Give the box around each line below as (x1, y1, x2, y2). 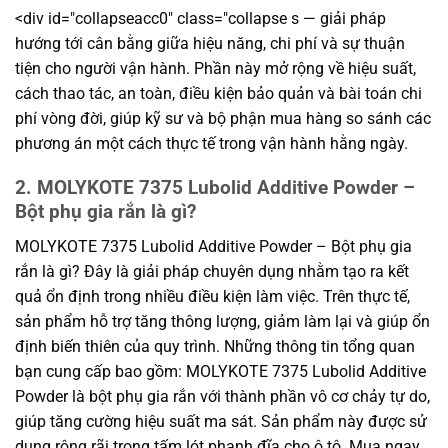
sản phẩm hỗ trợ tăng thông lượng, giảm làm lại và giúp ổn (15, 311, 430, 331)
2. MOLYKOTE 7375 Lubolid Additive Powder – (15, 176, 415, 200)
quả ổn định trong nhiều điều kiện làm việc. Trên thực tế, (15, 286, 410, 306)
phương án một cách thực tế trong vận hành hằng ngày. (15, 133, 408, 153)
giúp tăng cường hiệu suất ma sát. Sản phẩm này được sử (15, 411, 427, 431)
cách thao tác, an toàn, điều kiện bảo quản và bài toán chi (15, 83, 422, 103)
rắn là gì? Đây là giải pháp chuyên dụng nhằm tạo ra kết (15, 261, 409, 281)
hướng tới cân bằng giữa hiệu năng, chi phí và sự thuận (15, 33, 405, 53)
